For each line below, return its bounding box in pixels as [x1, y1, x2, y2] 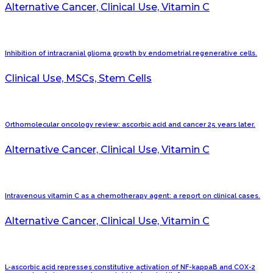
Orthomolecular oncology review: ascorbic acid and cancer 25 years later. [5, 121, 255, 129]
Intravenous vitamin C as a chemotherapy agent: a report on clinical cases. [5, 192, 260, 200]
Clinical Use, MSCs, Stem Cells [5, 73, 152, 85]
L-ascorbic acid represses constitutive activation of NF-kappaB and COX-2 [5, 263, 255, 271]
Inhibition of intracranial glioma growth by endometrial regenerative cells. [5, 49, 257, 58]
